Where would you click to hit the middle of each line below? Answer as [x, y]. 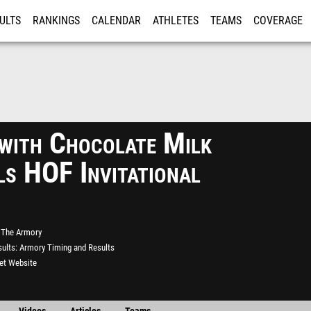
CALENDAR [116, 21]
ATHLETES [176, 21]
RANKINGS [56, 21]
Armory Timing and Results [67, 247]
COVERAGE [278, 21]
